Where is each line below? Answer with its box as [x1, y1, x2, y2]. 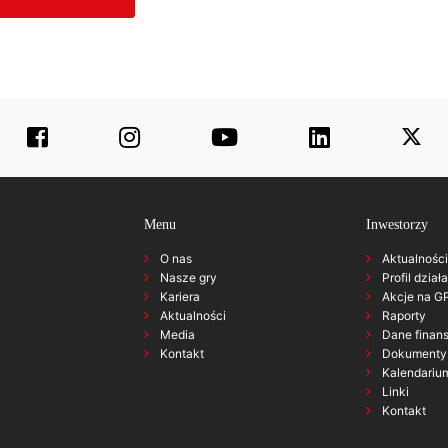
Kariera [160, 288, 200, 304]
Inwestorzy [365, 216, 428, 232]
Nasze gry [160, 269, 217, 285]
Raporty [381, 307, 426, 323]
